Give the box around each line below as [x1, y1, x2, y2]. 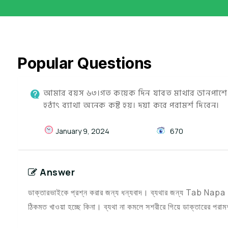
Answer [40, 166, 75, 178]
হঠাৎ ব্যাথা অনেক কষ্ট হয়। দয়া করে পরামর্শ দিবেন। [43, 99, 219, 112]
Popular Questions [18, 54, 152, 72]
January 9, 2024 [56, 126, 109, 136]
